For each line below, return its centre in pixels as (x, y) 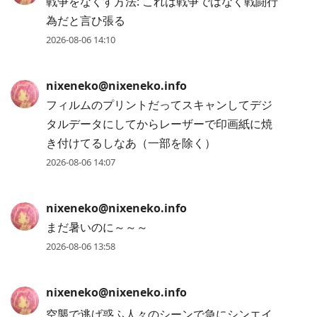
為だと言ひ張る (86, 21)
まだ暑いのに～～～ (97, 227)
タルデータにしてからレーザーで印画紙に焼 (159, 124)
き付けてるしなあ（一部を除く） (131, 143)
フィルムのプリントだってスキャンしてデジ (159, 105)
